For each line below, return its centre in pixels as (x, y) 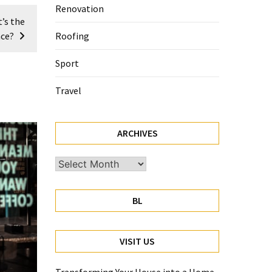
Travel (68, 91)
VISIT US (137, 241)
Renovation (80, 9)
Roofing (72, 36)
